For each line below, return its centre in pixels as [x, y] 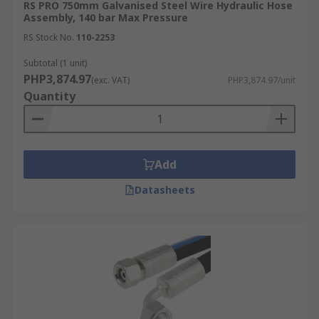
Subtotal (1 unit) [55, 63]
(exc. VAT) [110, 80]
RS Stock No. [49, 37]
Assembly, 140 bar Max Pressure [106, 17]
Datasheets [164, 190]
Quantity [49, 96]
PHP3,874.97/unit [262, 80]
